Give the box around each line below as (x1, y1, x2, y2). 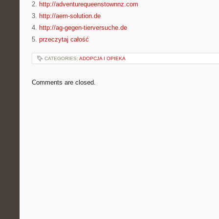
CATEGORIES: (44, 56, 79, 61)
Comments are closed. (32, 79, 96, 86)
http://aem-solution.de (39, 12, 101, 20)
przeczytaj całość (39, 36, 89, 43)
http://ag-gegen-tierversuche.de (39, 24, 127, 31)
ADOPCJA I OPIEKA (79, 56, 126, 61)
